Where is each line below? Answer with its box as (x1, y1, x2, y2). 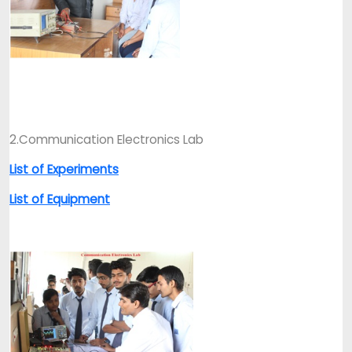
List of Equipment (9, 191, 110, 207)
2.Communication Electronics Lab (9, 131, 203, 148)
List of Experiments (9, 161, 119, 178)
